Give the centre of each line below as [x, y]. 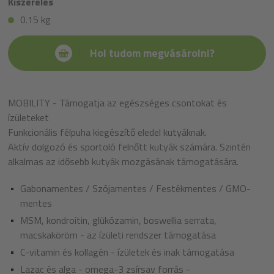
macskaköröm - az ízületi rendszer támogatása [118, 235]
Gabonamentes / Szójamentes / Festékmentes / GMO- [135, 188]
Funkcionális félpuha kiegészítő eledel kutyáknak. [107, 132]
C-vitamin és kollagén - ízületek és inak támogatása [127, 252]
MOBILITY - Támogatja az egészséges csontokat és [117, 102]
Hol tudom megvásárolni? [152, 53]
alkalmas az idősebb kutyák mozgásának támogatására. [123, 161]
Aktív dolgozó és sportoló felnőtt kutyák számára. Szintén [129, 146]
